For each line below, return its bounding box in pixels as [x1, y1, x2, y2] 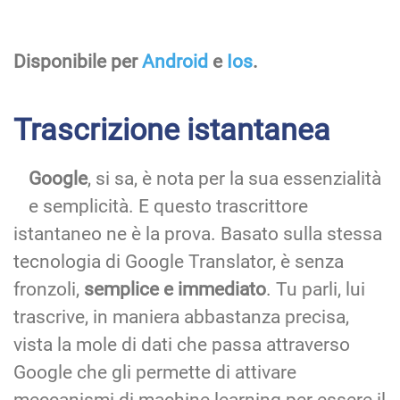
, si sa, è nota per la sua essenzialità [87, 168, 381, 190]
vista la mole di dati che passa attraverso [13, 334, 350, 356]
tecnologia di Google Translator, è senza [13, 251, 344, 273]
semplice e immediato [84, 279, 266, 301]
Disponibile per [13, 51, 142, 73]
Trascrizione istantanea [13, 112, 330, 148]
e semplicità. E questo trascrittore [29, 196, 308, 218]
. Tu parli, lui [266, 279, 365, 301]
